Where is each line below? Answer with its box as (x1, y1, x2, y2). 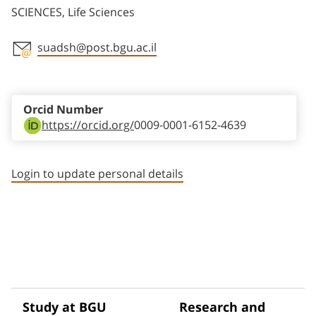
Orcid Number (23, 103, 103, 117)
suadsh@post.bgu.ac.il (37, 41, 157, 54)
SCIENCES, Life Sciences (11, 6, 135, 19)
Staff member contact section (11, 59, 238, 79)
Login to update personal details (11, 167, 183, 181)
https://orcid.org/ (42, 119, 134, 132)
